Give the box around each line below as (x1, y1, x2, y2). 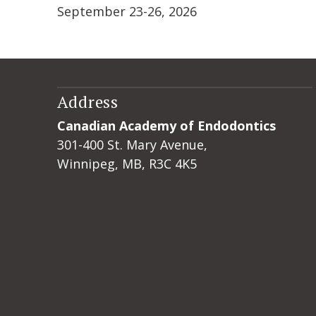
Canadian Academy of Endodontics (56, 117, 276, 134)
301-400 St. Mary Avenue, (56, 136, 207, 153)
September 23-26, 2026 (56, 2, 197, 20)
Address (56, 91, 119, 114)
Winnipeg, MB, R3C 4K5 (56, 155, 197, 172)
